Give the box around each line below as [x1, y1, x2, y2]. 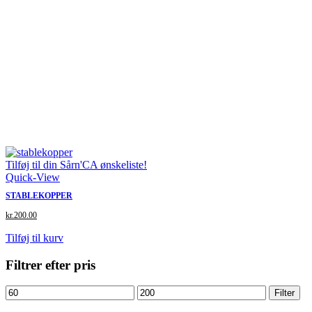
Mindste [5, 285, 40, 297]
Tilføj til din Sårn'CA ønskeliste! [6, 158, 147, 171]
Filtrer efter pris [6, 257, 95, 272]
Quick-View [6, 171, 60, 183]
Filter [274, 288, 295, 299]
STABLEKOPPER [6, 190, 72, 201]
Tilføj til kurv [6, 231, 63, 244]
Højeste [136, 285, 170, 297]
